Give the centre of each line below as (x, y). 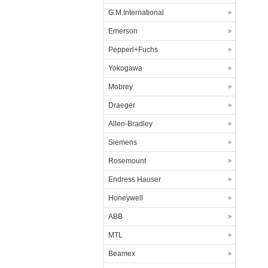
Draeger (122, 105)
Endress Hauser (135, 179)
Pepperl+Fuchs (133, 50)
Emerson (123, 31)
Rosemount (127, 161)
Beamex (122, 254)
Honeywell (126, 198)
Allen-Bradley (130, 124)
